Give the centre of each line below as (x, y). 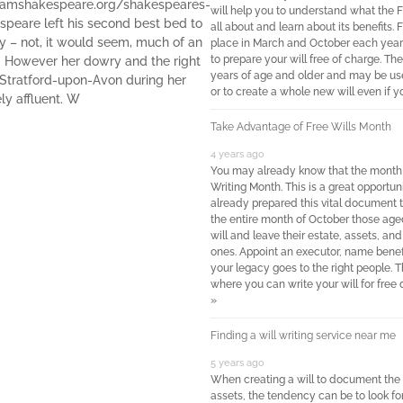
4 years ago (237, 154)
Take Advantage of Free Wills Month (300, 127)
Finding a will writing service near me (303, 336)
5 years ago (237, 363)
